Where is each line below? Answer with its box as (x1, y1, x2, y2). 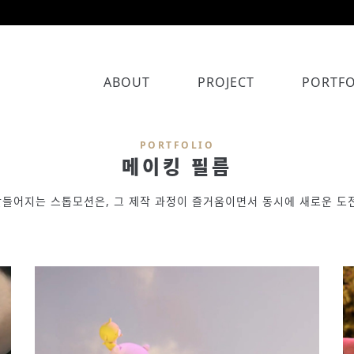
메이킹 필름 (122, 153, 232, 179)
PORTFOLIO (139, 138, 215, 152)
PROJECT (198, 73, 254, 91)
